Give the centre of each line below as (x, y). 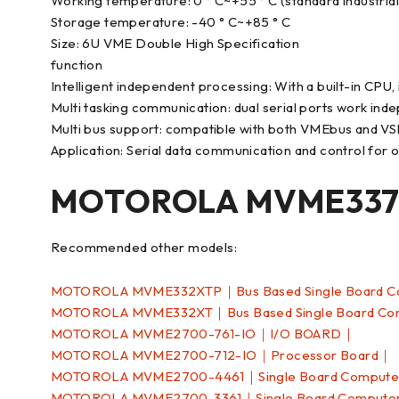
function (77, 65)
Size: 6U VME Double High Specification (175, 43)
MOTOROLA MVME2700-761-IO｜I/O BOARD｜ (203, 334)
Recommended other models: (144, 247)
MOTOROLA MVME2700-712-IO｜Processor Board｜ (222, 355)
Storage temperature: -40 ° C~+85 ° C (171, 22)
